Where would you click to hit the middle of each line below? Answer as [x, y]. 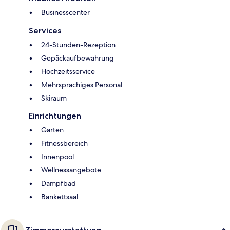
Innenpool [57, 156]
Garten [52, 130]
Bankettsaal [60, 196]
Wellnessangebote [71, 170]
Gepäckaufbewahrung [78, 58]
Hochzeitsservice [68, 71]
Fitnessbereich [64, 143]
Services [45, 30]
